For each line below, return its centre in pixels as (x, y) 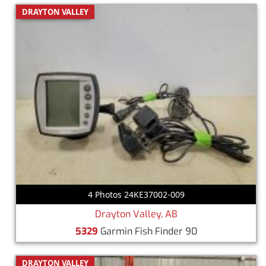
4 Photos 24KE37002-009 (136, 194)
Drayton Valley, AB (136, 214)
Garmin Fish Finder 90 (147, 231)
